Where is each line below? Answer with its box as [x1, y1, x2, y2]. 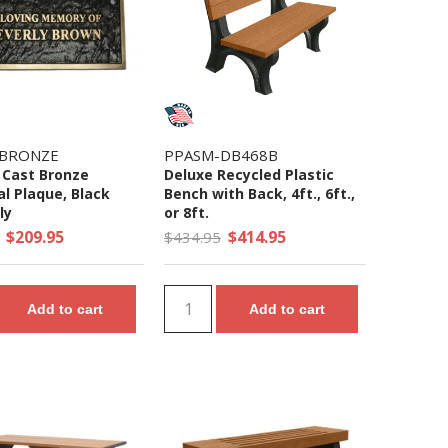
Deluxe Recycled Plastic [164, 165, 334, 184]
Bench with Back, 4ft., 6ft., [164, 184, 355, 203]
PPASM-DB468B [164, 145, 278, 165]
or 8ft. [164, 203, 209, 222]
